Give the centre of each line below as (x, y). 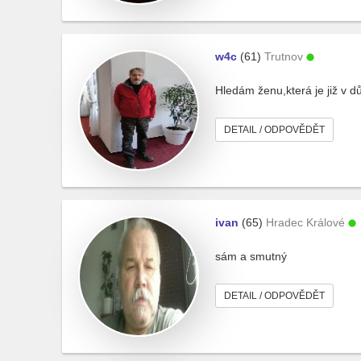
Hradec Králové (305, 222)
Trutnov (284, 56)
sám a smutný (251, 256)
